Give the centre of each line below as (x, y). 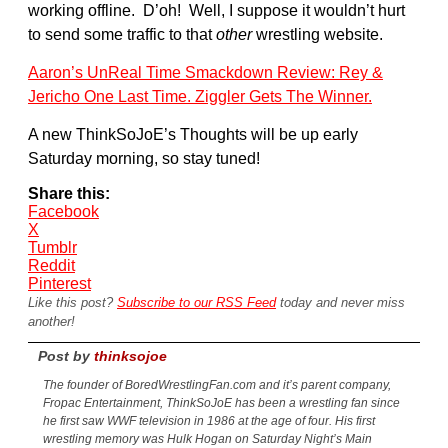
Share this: (69, 193)
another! (51, 321)
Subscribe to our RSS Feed (196, 302)
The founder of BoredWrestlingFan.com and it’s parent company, (217, 385)
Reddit (51, 265)
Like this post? (72, 302)
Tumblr (52, 247)
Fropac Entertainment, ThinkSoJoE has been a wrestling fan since (221, 403)
